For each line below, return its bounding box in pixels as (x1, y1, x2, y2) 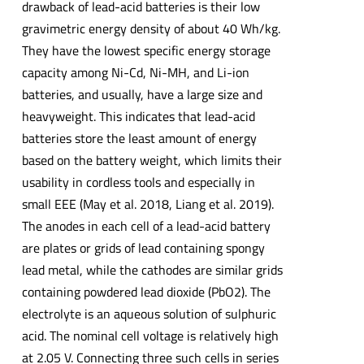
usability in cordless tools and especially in (21, 171, 255, 192)
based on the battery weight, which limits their (21, 149, 282, 170)
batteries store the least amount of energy (21, 128, 257, 148)
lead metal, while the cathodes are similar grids (21, 259, 283, 279)
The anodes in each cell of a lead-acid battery (21, 215, 271, 236)
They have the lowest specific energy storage (21, 40, 271, 60)
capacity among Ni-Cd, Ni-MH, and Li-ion (21, 62, 249, 82)
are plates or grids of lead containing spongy (21, 237, 265, 258)
